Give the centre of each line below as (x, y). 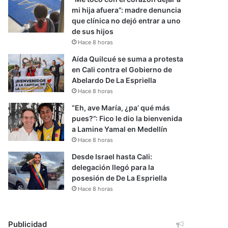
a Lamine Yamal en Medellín (120, 129)
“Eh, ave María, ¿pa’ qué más (121, 108)
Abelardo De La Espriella (114, 80)
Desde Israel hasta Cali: (112, 156)
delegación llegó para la (113, 167)
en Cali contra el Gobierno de (122, 69)
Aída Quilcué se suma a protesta (128, 59)
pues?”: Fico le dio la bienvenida (127, 118)
